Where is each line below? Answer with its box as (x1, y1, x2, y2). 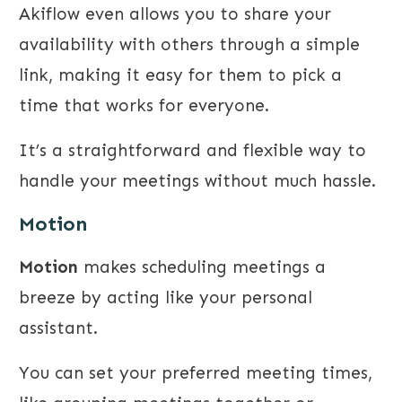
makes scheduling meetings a (78, 257, 326, 278)
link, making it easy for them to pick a (19, 65, 342, 86)
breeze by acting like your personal (19, 287, 312, 309)
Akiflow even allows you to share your (19, 4, 331, 25)
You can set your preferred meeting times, (19, 363, 372, 384)
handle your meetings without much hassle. (19, 170, 376, 192)
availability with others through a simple (19, 34, 360, 56)
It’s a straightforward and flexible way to (19, 140, 366, 162)
